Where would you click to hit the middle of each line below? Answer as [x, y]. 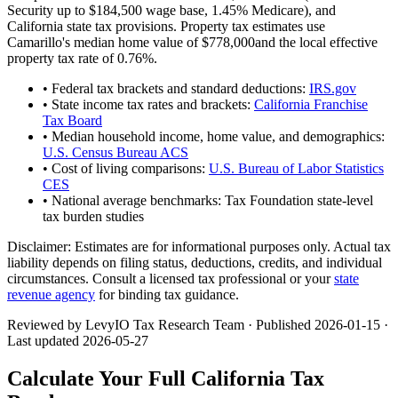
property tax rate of [62, 58]
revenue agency [51, 294]
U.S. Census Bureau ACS [115, 152]
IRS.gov [333, 88]
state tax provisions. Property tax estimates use [194, 26]
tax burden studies [93, 216]
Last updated [45, 340]
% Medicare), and [286, 10]
